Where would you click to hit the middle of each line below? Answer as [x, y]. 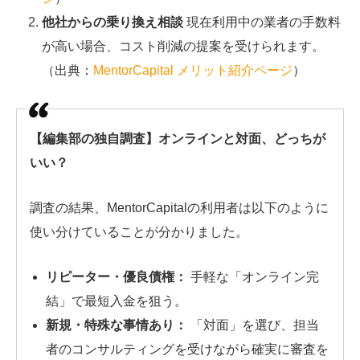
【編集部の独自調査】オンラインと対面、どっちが [178, 139]
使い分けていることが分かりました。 [139, 231]
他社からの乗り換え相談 [112, 22]
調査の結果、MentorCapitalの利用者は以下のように [179, 207]
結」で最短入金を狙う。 [117, 301]
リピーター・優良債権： [117, 276]
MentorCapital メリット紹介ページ [193, 71]
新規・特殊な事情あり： [117, 325]
